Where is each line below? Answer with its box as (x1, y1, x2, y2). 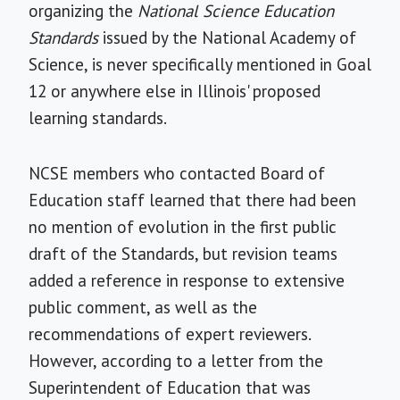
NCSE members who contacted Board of (29, 162, 325, 184)
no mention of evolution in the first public (29, 216, 337, 237)
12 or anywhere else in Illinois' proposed (29, 80, 321, 102)
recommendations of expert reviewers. (29, 323, 311, 345)
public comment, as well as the (29, 296, 257, 318)
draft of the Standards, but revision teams (29, 243, 337, 264)
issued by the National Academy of (98, 27, 356, 48)
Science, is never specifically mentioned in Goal (29, 54, 371, 75)
